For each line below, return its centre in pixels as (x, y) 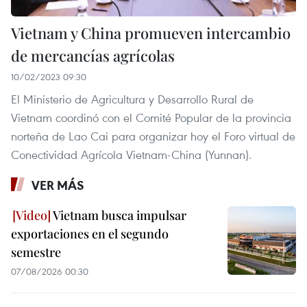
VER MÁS (58, 185)
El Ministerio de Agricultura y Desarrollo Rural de (132, 99)
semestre (36, 252)
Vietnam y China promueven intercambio (151, 33)
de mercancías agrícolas (93, 55)
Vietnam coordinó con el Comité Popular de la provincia (151, 117)
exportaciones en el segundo (90, 233)
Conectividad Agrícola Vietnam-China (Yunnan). (131, 154)
